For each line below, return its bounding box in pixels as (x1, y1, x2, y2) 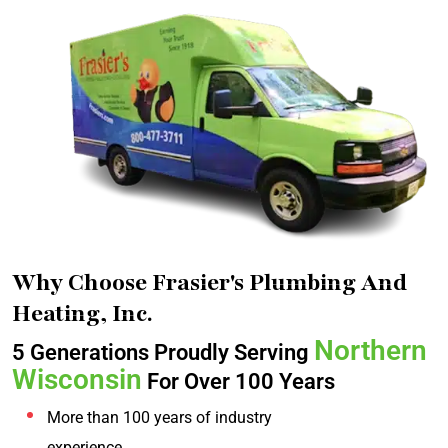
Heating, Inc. (12, 298, 153, 330)
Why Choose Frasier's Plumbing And (12, 267, 407, 299)
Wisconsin (12, 363, 142, 397)
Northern (314, 334, 427, 368)
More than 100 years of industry (47, 408, 272, 428)
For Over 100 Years (142, 369, 335, 395)
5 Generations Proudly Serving (12, 340, 314, 366)
